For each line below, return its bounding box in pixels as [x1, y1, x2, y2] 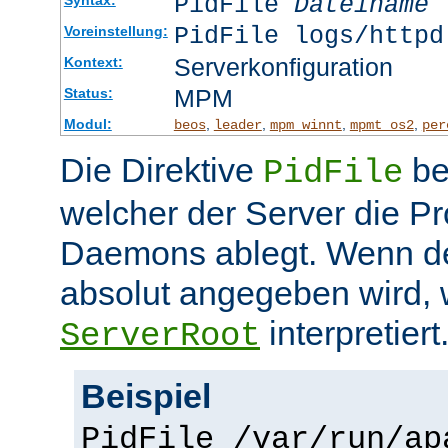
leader [213, 116, 262, 133]
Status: [63, 84, 113, 101]
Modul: [63, 115, 112, 132]
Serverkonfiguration [173, 52, 393, 81]
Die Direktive [60, 150, 263, 189]
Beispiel [81, 376, 211, 415]
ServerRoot [60, 316, 260, 355]
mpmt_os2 [349, 116, 414, 133]
